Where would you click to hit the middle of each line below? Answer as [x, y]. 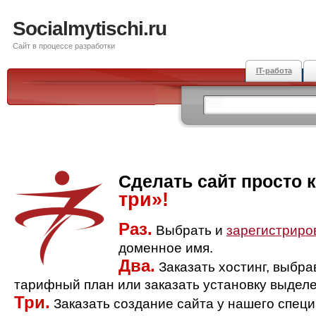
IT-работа [274, 71]
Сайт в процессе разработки [64, 46]
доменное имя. [166, 248]
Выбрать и [189, 230]
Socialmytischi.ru [90, 29]
